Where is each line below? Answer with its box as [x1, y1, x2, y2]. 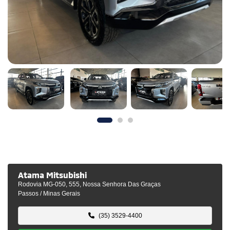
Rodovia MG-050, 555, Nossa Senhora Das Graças [18, 180, 161, 189]
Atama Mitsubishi [18, 170, 87, 180]
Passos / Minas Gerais [18, 189, 80, 198]
